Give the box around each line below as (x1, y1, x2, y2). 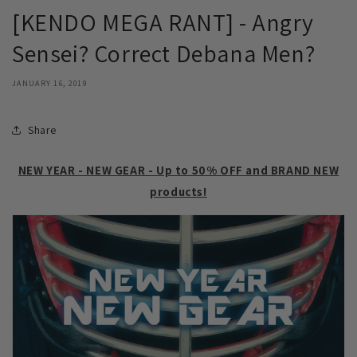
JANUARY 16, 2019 (12, 78, 87, 89)
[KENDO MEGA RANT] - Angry (12, 6, 315, 39)
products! (150, 184, 207, 200)
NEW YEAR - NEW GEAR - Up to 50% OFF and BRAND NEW (18, 163, 339, 178)
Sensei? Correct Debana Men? (12, 37, 316, 70)
